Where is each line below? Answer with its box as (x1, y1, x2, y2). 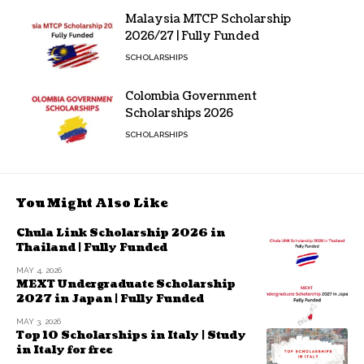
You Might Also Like (16, 194, 168, 212)
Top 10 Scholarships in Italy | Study (16, 327, 246, 343)
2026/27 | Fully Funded (125, 28, 259, 44)
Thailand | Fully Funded (16, 240, 167, 255)
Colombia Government (125, 88, 257, 104)
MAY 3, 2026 (16, 316, 61, 326)
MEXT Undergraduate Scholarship (16, 276, 236, 292)
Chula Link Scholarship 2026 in (16, 225, 225, 240)
